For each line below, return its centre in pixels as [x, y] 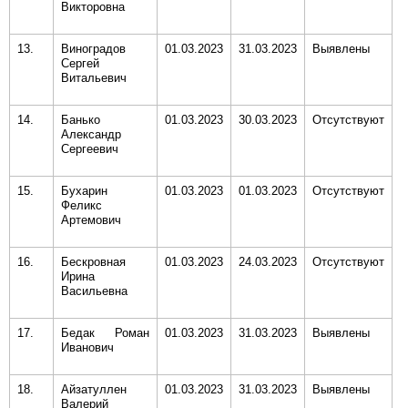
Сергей [80, 63]
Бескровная [93, 262]
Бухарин [84, 191]
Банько [81, 120]
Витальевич [94, 78]
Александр [91, 134]
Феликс [82, 205]
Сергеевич [90, 149]
